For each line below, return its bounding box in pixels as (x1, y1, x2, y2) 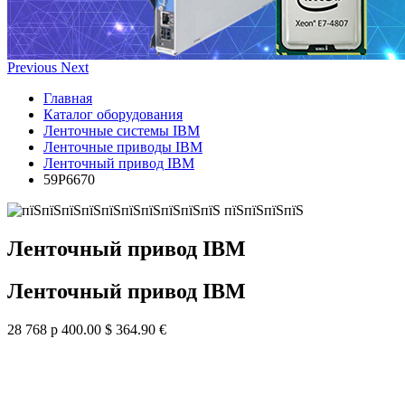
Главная (43, 90, 92, 106)
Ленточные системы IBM (43, 123, 200, 138)
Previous (7, 60, 57, 75)
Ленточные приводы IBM (43, 139, 202, 155)
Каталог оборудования (43, 107, 183, 122)
